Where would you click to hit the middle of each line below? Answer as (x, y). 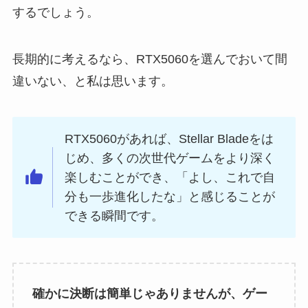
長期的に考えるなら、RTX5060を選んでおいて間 (150, 59)
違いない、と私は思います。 (92, 81)
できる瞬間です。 (114, 216)
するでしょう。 (55, 13)
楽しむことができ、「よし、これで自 (170, 177)
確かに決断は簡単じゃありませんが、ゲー (150, 293)
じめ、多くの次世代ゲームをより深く (170, 158)
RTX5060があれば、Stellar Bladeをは (169, 139)
